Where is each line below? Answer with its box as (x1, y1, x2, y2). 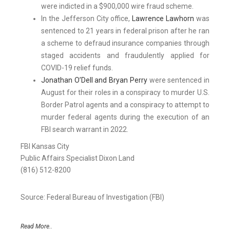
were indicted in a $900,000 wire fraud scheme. (41, 2, 194, 11)
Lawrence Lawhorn (132, 14, 195, 23)
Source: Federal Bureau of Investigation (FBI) (21, 193, 164, 202)
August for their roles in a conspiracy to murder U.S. (41, 88, 209, 97)
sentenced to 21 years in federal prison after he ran (41, 27, 209, 35)
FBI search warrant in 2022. (41, 125, 128, 134)
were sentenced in (147, 76, 210, 85)
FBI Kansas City (21, 142, 69, 151)
